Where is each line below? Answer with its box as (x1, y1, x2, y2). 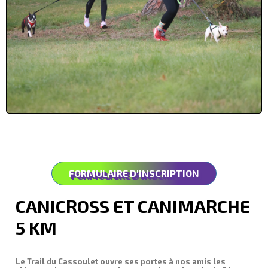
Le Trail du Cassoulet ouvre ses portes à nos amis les (16, 256, 226, 266)
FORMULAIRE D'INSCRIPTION (69, 167, 199, 179)
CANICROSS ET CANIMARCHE (16, 194, 250, 217)
